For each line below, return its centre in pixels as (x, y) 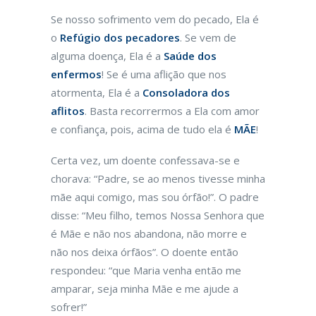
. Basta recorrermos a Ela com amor (172, 111)
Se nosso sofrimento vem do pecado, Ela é (155, 19)
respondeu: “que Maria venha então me (146, 270)
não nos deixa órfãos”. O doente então (145, 252)
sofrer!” (69, 307)
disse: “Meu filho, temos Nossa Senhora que (158, 215)
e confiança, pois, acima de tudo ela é (142, 129)
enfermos (76, 74)
